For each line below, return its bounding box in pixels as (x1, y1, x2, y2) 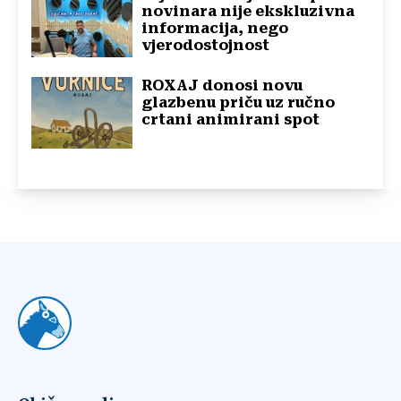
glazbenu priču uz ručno (141, 94, 336, 112)
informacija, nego (141, 20, 289, 38)
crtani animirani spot (141, 111, 320, 129)
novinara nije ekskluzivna (141, 3, 355, 21)
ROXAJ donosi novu (141, 77, 303, 95)
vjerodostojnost (141, 37, 270, 55)
